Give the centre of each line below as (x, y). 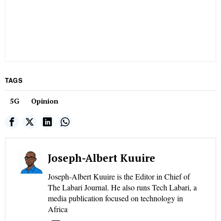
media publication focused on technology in (115, 198)
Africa (58, 209)
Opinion (45, 101)
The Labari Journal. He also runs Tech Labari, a (122, 187)
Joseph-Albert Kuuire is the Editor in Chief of (119, 177)
